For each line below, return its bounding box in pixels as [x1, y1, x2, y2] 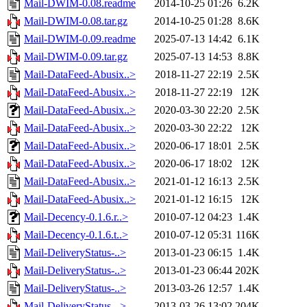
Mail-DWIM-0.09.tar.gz [24, 51, 127, 63]
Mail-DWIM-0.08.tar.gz [24, 15, 127, 27]
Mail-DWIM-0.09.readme [24, 33, 136, 45]
